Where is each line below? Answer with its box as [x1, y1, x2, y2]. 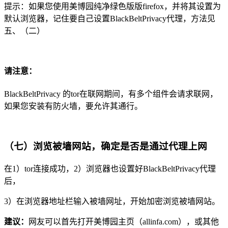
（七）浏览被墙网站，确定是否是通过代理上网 [4, 140, 207, 152]
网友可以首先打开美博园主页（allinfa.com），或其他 [28, 217, 219, 226]
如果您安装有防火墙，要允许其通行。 [4, 102, 142, 111]
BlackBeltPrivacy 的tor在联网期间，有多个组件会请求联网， [4, 90, 218, 99]
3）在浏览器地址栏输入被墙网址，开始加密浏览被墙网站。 [4, 196, 220, 206]
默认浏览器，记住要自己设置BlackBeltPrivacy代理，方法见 [4, 14, 215, 23]
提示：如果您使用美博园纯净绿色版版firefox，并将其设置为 [4, 2, 221, 11]
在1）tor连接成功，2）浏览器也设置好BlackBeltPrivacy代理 [4, 164, 216, 173]
